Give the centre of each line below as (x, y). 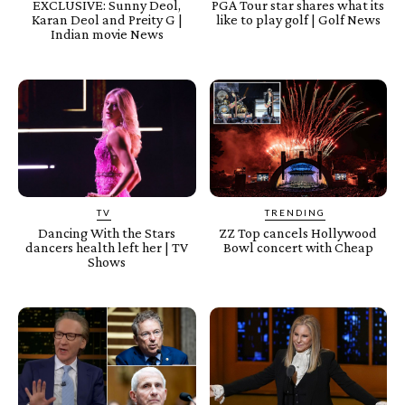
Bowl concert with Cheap (298, 247)
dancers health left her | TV (107, 247)
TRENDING (296, 212)
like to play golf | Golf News (298, 20)
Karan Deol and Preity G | (107, 20)
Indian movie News (107, 34)
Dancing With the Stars (107, 232)
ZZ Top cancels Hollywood (298, 232)
